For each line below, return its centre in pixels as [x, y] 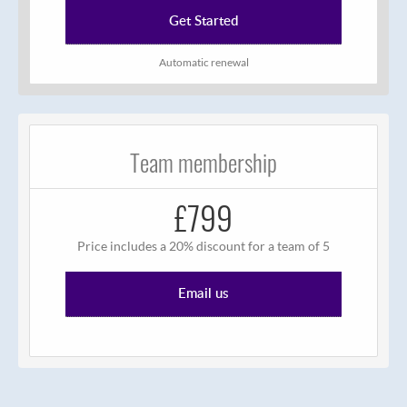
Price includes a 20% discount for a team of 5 [203, 246]
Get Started [203, 20]
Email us [203, 293]
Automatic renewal [203, 63]
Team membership [203, 163]
